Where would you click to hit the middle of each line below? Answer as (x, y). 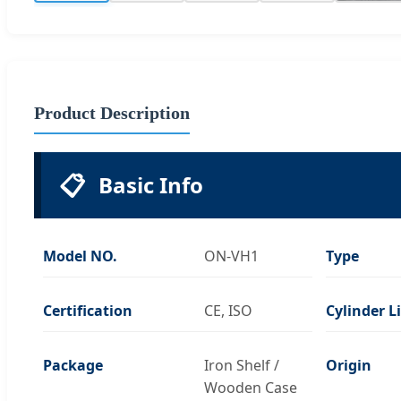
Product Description (112, 112)
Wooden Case (251, 387)
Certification (88, 310)
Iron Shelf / (242, 365)
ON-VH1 (231, 256)
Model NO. (80, 256)
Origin (348, 365)
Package (73, 365)
